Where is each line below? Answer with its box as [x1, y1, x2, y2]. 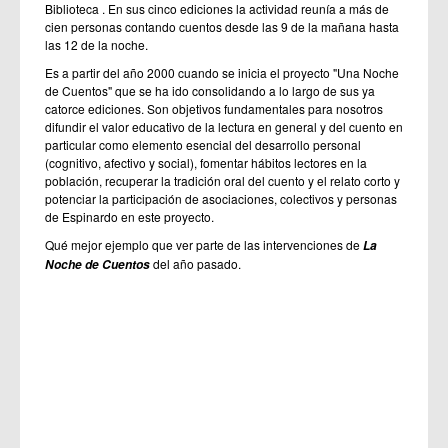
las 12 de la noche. [45, 36, 151, 54]
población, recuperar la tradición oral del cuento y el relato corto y [45, 172, 400, 190]
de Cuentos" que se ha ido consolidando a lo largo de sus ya [45, 82, 375, 100]
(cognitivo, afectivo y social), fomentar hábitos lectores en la [45, 154, 367, 172]
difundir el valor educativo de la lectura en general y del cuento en [45, 118, 403, 136]
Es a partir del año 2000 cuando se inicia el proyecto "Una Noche [45, 64, 399, 82]
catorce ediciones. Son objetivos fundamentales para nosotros [45, 100, 383, 118]
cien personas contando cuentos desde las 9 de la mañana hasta [45, 18, 399, 36]
